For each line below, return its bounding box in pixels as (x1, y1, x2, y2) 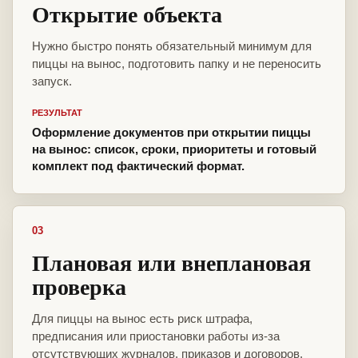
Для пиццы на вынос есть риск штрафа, (32, 312, 253, 326)
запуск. (32, 74, 72, 89)
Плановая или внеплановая (32, 246, 311, 280)
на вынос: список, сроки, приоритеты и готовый (32, 142, 316, 157)
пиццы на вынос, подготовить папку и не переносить (32, 57, 321, 71)
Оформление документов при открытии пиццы (32, 125, 311, 140)
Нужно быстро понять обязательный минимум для (32, 39, 312, 54)
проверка (32, 270, 126, 304)
